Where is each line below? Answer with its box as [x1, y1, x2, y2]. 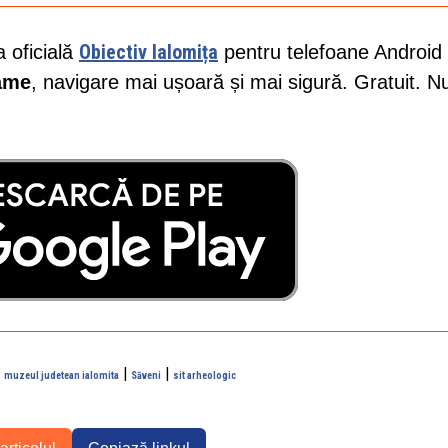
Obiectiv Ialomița [79, 39, 218, 64]
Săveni [130, 369, 161, 381]
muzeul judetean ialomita [3, 369, 119, 381]
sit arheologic [172, 369, 236, 381]
